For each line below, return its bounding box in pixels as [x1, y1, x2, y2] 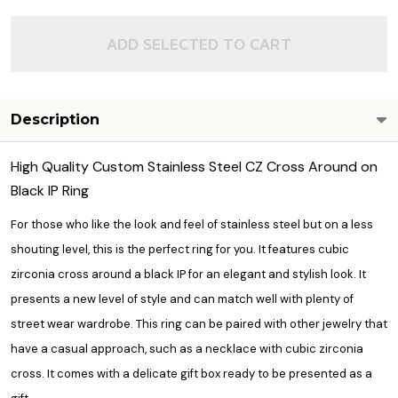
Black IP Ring [11, 181, 89, 201]
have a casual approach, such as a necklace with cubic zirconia [11, 341, 363, 357]
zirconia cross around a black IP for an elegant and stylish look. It [11, 267, 366, 283]
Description [11, 111, 99, 129]
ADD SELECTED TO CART [107, 35, 291, 54]
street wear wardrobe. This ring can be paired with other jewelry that [11, 316, 387, 332]
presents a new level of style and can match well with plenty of [11, 291, 354, 307]
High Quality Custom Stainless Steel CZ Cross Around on [11, 157, 378, 177]
